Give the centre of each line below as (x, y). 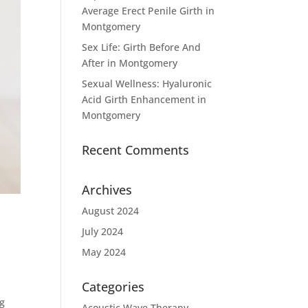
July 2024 (103, 231)
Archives (107, 190)
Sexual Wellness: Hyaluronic (147, 84)
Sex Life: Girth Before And (142, 47)
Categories (113, 287)
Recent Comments (136, 150)
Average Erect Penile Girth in (148, 11)
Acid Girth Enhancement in (144, 99)
